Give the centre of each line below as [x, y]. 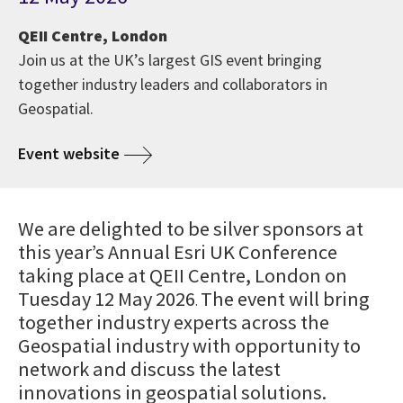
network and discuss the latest [149, 368]
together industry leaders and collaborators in [173, 84]
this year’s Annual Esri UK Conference [178, 251]
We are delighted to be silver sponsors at [191, 228]
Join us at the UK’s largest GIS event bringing [170, 59]
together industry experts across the [174, 322]
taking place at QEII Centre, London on [183, 275]
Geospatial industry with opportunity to [189, 345]
